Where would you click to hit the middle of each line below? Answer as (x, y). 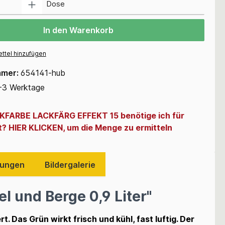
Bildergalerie (70, 164)
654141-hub (43, 73)
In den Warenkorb (78, 30)
